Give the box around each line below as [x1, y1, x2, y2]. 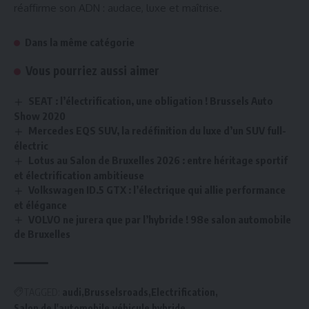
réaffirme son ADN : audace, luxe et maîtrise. [14, 1, 222, 14]
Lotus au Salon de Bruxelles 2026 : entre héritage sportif [28, 153, 288, 166]
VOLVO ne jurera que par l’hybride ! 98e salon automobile [28, 212, 292, 226]
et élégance [14, 198, 67, 211]
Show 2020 [14, 109, 66, 122]
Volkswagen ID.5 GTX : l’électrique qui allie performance [28, 183, 286, 196]
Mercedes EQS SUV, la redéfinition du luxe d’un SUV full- [28, 123, 287, 137]
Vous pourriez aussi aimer [26, 63, 160, 78]
